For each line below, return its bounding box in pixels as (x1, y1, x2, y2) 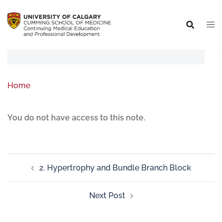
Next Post (89, 191, 125, 200)
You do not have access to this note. (7, 113, 145, 122)
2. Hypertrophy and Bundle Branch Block (39, 163, 191, 172)
